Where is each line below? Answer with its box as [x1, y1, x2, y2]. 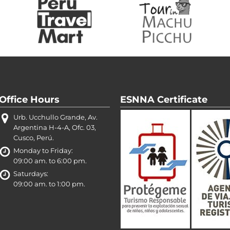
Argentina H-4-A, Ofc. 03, [13, 124, 96, 132]
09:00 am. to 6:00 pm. [13, 157, 87, 165]
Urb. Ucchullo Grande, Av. [13, 113, 98, 122]
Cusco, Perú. [13, 134, 54, 142]
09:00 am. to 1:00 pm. [13, 180, 85, 188]
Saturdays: [13, 170, 48, 178]
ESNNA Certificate [120, 94, 207, 105]
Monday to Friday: [13, 147, 73, 155]
